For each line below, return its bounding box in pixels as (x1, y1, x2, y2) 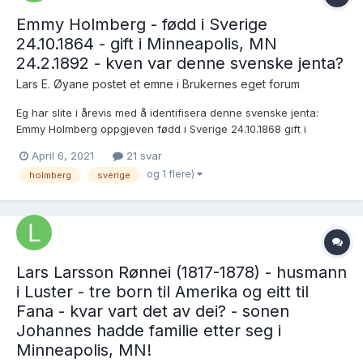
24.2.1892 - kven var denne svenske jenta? (16, 53, 344, 74)
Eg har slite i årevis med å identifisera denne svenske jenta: (16, 106, 318, 120)
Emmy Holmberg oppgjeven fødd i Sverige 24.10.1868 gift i (16, 122, 306, 136)
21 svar (123, 149, 162, 163)
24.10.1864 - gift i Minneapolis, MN (16, 34, 277, 54)
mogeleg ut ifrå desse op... (16, 171, 151, 185)
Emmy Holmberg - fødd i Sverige (16, 15, 267, 35)
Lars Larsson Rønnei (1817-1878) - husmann (16, 262, 347, 282)
